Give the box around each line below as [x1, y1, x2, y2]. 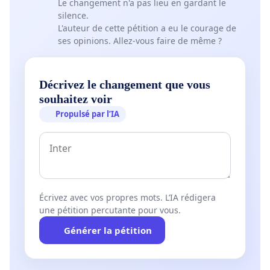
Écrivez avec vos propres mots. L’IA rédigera [39, 192, 216, 204]
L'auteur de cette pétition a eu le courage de [58, 22, 236, 34]
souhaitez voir [39, 92, 112, 106]
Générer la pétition [63, 224, 152, 237]
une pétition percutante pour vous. [39, 204, 181, 216]
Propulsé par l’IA [55, 108, 120, 120]
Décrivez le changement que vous [39, 78, 210, 92]
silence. [58, 10, 89, 22]
